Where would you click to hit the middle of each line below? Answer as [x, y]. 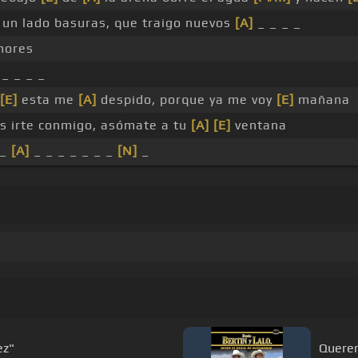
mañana [322, 100]
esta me [48, 100]
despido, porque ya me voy [186, 100]
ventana [259, 125]
